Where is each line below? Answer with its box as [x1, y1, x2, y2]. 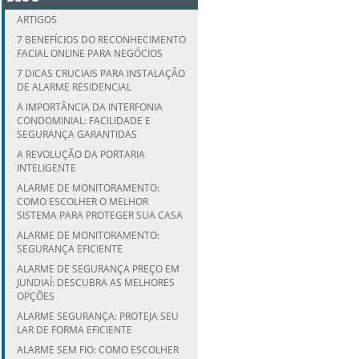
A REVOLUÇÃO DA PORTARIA [17, 147, 145, 162]
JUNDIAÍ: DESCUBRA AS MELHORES [17, 276, 175, 290]
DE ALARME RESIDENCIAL [17, 80, 131, 95]
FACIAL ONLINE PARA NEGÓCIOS [17, 46, 163, 61]
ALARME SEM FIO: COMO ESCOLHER [17, 343, 179, 357]
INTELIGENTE [17, 161, 76, 175]
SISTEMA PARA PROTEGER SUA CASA [17, 208, 183, 223]
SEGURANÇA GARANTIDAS [17, 127, 137, 142]
